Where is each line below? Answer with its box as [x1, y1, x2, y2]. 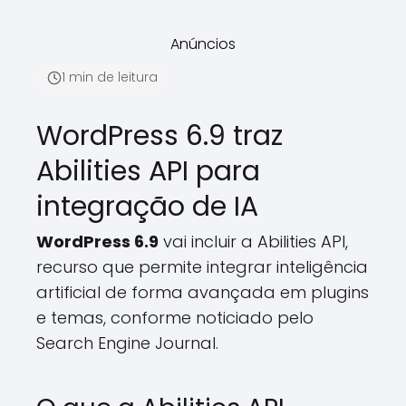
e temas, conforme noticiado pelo [36, 306, 314, 329]
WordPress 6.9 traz [36, 117, 283, 155]
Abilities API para [36, 152, 260, 190]
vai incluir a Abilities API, [159, 230, 348, 253]
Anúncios [170, 34, 236, 54]
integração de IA [36, 188, 258, 226]
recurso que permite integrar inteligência [36, 256, 368, 278]
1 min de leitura [62, 68, 158, 86]
